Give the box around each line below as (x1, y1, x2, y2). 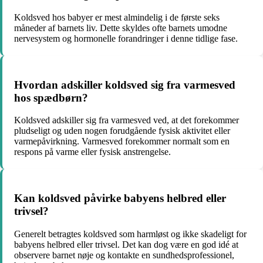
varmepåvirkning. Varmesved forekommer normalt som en (14, 136, 230, 147)
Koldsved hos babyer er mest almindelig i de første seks (14, 12, 220, 22)
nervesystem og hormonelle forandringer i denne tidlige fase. (14, 33, 238, 43)
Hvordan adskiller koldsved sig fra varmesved (14, 78, 235, 91)
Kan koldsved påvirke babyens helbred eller (14, 191, 226, 204)
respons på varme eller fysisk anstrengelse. (14, 147, 171, 157)
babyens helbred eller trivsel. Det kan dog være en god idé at (14, 239, 238, 249)
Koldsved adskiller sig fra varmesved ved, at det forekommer (14, 115, 239, 126)
